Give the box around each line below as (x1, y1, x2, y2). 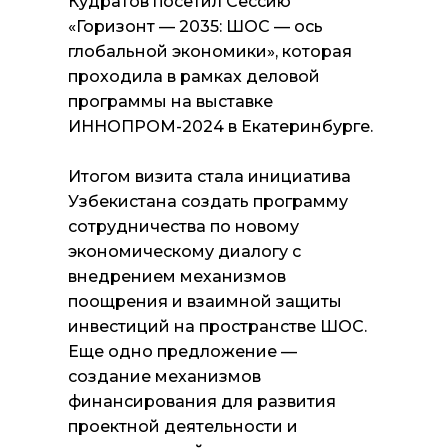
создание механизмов (68, 367, 261, 386)
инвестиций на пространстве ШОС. (68, 317, 367, 336)
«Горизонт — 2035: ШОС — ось (68, 17, 323, 36)
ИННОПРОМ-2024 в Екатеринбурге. (68, 117, 373, 136)
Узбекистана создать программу (68, 192, 348, 211)
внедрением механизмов (68, 267, 286, 286)
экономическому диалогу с (68, 242, 301, 261)
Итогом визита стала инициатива (68, 167, 351, 186)
